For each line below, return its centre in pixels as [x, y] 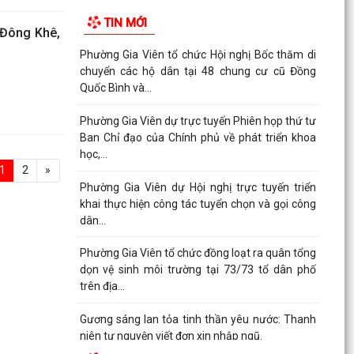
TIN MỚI [125, 23]
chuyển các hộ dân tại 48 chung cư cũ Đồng [198, 72]
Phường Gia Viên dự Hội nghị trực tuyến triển [198, 187]
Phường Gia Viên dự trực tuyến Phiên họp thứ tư [198, 121]
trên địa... [102, 286]
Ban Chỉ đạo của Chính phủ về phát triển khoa [198, 137]
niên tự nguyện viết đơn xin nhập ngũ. [171, 335]
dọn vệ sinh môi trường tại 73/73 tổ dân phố [198, 270]
